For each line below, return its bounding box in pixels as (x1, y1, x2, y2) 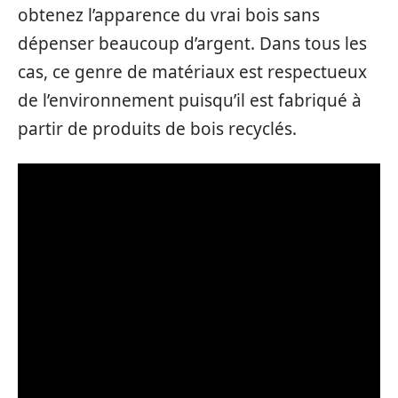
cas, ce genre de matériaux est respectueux (18, 60, 367, 84)
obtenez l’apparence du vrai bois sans (18, 4, 320, 28)
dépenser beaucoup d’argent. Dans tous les (18, 32, 367, 56)
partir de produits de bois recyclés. (18, 117, 297, 141)
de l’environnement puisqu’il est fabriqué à (18, 89, 362, 113)
